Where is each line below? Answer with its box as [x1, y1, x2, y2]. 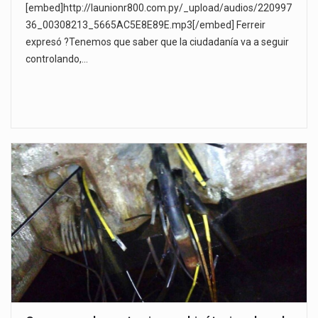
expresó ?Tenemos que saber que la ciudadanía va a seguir [26, 36, 289, 48]
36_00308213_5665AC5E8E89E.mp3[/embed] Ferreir [26, 19, 265, 31]
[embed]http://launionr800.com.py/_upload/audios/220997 [26, 2, 292, 14]
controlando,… [26, 53, 88, 65]
